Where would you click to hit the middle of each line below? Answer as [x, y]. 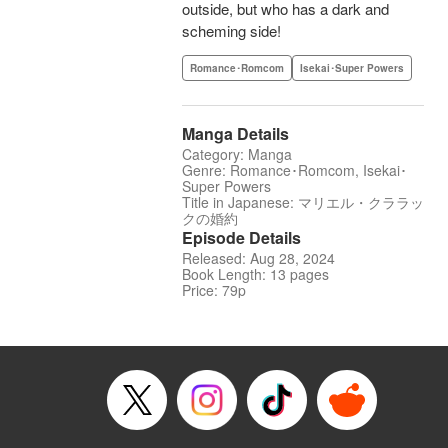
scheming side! [231, 31]
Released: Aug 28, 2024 [258, 258]
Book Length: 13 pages [255, 274]
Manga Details [235, 134]
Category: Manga [237, 154]
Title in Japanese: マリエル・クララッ [303, 202]
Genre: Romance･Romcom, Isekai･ [294, 170]
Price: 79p [214, 290]
